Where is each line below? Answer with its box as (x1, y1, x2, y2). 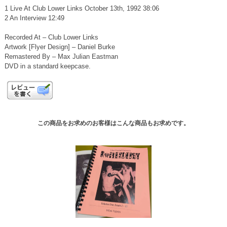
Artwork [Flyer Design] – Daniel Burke (4, 43, 115, 51)
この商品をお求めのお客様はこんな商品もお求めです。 (37, 120, 190, 127)
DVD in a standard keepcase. (4, 62, 91, 70)
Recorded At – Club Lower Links (4, 33, 98, 41)
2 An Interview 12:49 (4, 14, 64, 22)
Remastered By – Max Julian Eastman (4, 52, 118, 60)
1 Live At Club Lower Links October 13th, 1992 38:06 (4, 4, 159, 12)
